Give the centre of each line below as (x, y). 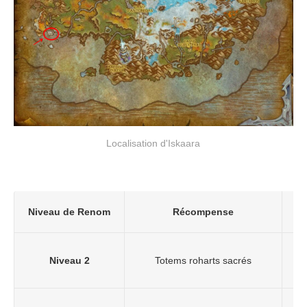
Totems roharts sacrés (203, 261)
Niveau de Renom (69, 212)
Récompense (203, 212)
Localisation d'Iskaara (153, 144)
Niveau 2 (69, 261)
